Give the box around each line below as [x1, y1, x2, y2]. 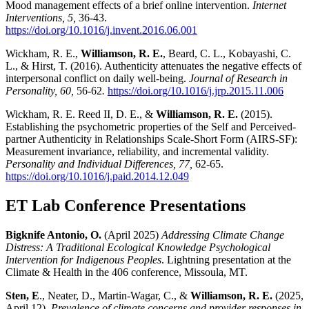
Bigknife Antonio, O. [6, 229, 101, 241]
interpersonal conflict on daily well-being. [6, 72, 189, 85]
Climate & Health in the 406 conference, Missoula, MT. [6, 266, 248, 279]
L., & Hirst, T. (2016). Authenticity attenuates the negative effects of [6, 60, 301, 72]
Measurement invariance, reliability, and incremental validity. [6, 146, 269, 158]
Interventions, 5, [6, 12, 79, 24]
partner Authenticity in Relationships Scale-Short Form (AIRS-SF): [6, 133, 297, 146]
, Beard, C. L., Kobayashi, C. [163, 48, 291, 60]
